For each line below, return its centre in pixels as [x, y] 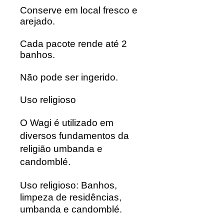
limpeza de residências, [71, 197]
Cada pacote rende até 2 [73, 43]
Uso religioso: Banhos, [68, 185]
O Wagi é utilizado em [67, 122]
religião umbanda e [61, 148]
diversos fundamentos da [74, 135]
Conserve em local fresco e [79, 10]
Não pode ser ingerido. [69, 77]
